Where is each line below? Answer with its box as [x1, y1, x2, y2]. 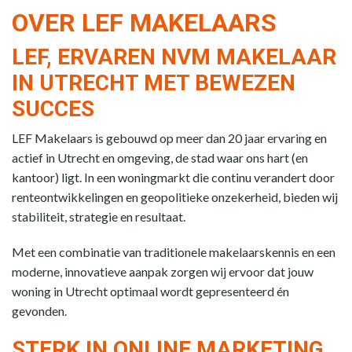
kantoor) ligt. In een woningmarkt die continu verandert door [12, 169, 335, 185]
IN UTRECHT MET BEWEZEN [12, 69, 295, 96]
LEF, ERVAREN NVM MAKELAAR [12, 43, 336, 70]
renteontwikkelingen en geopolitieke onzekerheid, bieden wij [12, 189, 338, 204]
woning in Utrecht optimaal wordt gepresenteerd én [12, 283, 289, 299]
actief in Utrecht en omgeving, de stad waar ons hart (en [12, 149, 308, 165]
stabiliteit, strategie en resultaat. [12, 208, 185, 224]
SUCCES [12, 95, 94, 122]
